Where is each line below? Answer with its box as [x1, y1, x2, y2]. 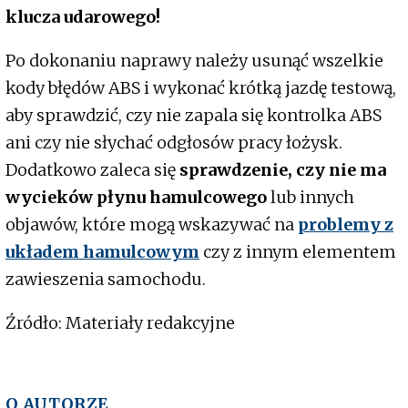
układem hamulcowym [5, 241, 199, 263]
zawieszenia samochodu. [5, 269, 206, 291]
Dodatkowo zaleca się [5, 159, 179, 181]
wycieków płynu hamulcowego [5, 187, 267, 209]
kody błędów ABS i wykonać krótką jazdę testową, [5, 77, 396, 99]
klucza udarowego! [5, 6, 160, 28]
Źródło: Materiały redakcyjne [5, 312, 239, 334]
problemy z [298, 214, 393, 236]
